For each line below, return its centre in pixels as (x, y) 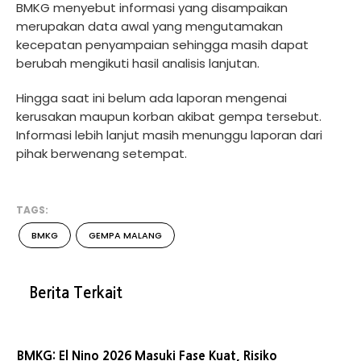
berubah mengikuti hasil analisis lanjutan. (138, 64)
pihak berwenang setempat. (102, 154)
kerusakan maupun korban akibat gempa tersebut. (169, 117)
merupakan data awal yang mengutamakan (149, 27)
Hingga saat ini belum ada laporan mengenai (151, 98)
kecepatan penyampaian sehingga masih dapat (162, 45)
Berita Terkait (76, 293)
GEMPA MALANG (125, 236)
